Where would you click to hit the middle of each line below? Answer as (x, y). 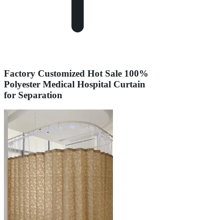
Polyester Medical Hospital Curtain (75, 84)
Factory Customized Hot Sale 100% (76, 73)
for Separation (33, 95)
